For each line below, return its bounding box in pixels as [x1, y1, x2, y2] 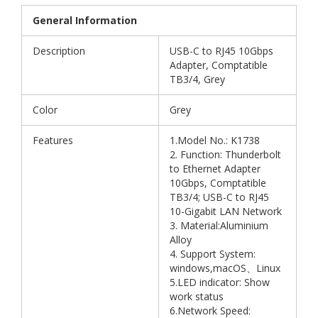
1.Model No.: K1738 [170, 133, 260, 148]
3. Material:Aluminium [170, 219, 268, 233]
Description [33, 44, 85, 58]
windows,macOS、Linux [170, 261, 280, 275]
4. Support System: [170, 247, 256, 261]
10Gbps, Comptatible [170, 176, 266, 190]
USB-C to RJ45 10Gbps [170, 44, 273, 58]
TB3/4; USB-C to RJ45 [170, 190, 269, 204]
